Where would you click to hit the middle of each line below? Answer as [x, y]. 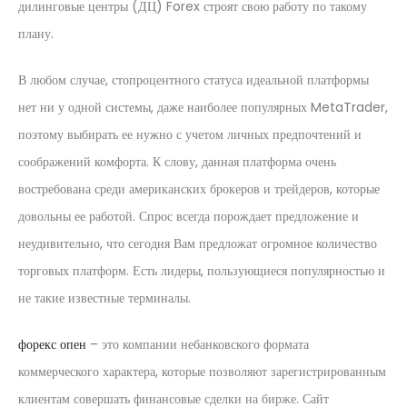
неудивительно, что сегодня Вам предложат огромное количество [198, 243]
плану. [36, 34]
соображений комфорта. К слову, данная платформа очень [177, 162]
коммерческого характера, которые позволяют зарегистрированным [202, 372]
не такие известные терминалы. [104, 298]
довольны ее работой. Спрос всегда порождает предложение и [189, 216]
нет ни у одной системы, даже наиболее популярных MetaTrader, [203, 107]
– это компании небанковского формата [198, 344]
